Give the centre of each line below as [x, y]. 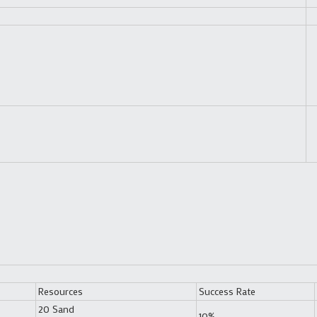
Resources [60, 291]
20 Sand [56, 309]
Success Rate [227, 291]
